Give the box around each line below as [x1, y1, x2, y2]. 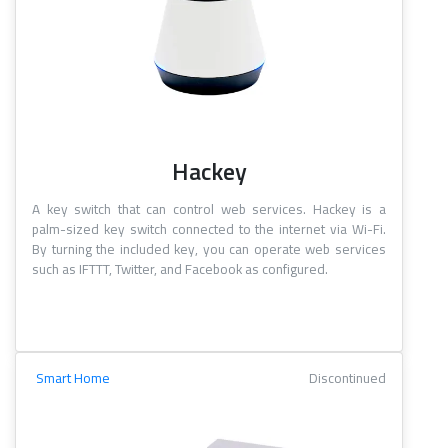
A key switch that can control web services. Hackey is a [32, 199, 386, 220]
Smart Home [36, 368, 110, 389]
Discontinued [309, 368, 386, 389]
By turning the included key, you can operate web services [32, 239, 386, 260]
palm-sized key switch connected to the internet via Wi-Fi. [32, 219, 386, 240]
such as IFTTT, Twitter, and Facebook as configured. [32, 259, 328, 280]
